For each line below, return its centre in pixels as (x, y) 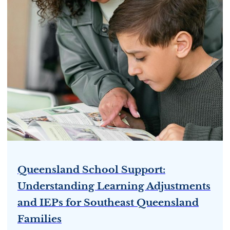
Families (40, 218)
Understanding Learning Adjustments (114, 186)
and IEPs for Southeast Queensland (108, 202)
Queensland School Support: (91, 169)
